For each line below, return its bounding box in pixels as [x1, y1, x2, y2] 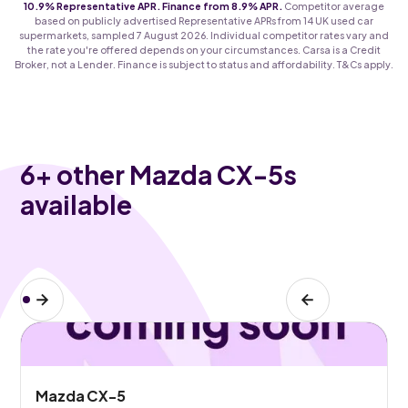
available [20, 188, 133, 220]
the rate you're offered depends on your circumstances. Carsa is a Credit [27, 43, 381, 56]
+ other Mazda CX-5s [36, 158, 298, 190]
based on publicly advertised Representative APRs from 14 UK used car [35, 14, 373, 26]
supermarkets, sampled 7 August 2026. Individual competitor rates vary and [19, 28, 389, 41]
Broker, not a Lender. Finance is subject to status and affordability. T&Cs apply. [15, 57, 393, 70]
